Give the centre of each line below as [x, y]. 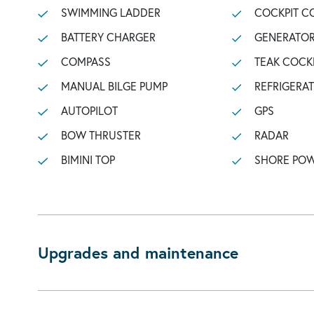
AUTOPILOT [89, 110]
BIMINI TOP [88, 159]
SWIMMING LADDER [110, 12]
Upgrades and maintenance [138, 252]
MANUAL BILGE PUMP [114, 86]
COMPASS [86, 61]
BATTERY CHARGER [108, 37]
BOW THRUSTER [101, 135]
